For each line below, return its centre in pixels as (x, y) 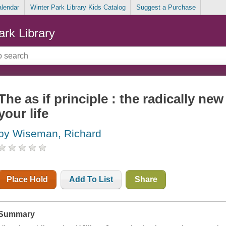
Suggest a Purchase (166, 8)
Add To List (91, 180)
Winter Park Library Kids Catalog (78, 8)
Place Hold (27, 180)
